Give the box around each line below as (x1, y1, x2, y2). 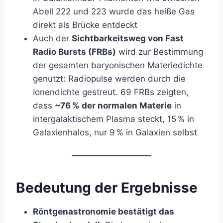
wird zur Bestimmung (116, 46, 203, 57)
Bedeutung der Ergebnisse (16, 179, 198, 196)
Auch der (33, 33, 72, 43)
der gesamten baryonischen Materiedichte (33, 60, 203, 70)
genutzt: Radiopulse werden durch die (33, 73, 186, 84)
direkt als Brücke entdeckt (33, 19, 137, 30)
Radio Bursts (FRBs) (33, 46, 116, 57)
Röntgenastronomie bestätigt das (33, 206, 174, 217)
